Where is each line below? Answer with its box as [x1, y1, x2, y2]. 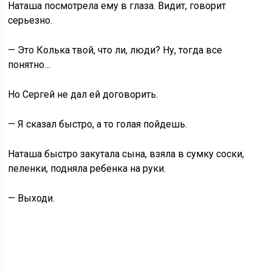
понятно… [8, 59, 51, 70]
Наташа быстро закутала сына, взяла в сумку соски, [8, 148, 245, 160]
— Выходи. [8, 192, 55, 204]
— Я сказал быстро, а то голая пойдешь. [8, 118, 188, 130]
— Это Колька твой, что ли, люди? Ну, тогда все [8, 44, 223, 56]
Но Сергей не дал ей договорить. [8, 89, 158, 100]
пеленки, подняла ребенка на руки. [8, 163, 166, 174]
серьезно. [8, 15, 53, 26]
